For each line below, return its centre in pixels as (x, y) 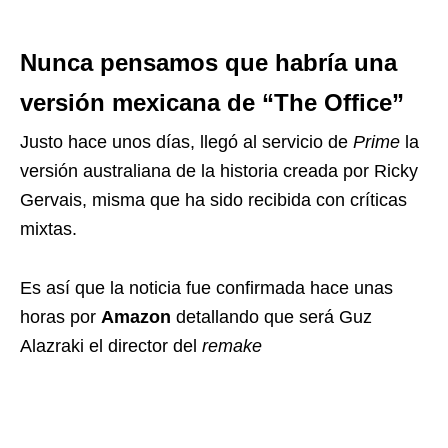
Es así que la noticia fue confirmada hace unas (206, 287)
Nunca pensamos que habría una (208, 62)
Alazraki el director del (111, 345)
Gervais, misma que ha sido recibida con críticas (213, 199)
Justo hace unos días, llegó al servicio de (186, 141)
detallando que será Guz (271, 316)
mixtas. (48, 228)
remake (232, 345)
